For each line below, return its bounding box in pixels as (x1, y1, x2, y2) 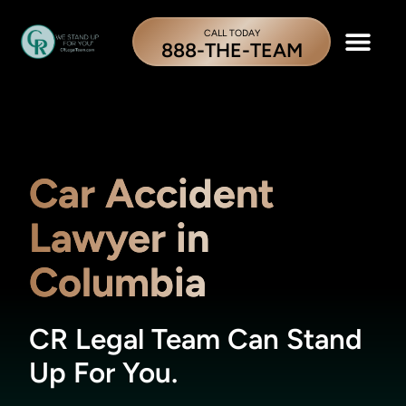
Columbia (29, 257, 208, 307)
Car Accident (29, 169, 275, 218)
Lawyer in (29, 213, 210, 263)
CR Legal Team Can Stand (29, 322, 363, 357)
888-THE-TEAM (160, 38, 303, 62)
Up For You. (29, 355, 179, 391)
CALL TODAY (203, 26, 260, 39)
